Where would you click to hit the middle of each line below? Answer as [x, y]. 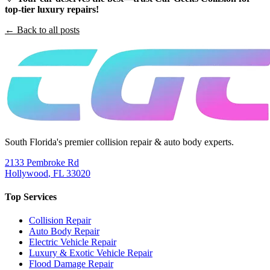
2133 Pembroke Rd [42, 162]
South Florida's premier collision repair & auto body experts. [119, 142]
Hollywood [27, 173]
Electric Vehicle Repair [73, 242]
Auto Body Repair [64, 231]
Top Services [31, 196]
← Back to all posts [42, 30]
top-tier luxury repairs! [52, 9]
